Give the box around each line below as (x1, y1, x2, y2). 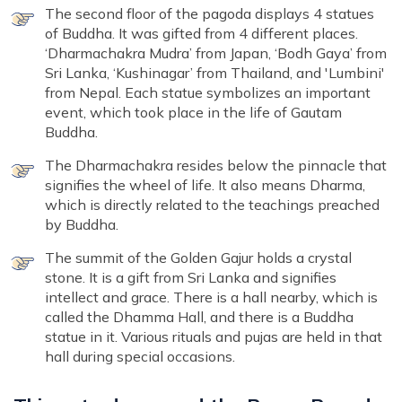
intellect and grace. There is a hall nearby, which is (45, 288, 378, 307)
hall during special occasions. (45, 347, 235, 366)
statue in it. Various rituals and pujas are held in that (45, 328, 382, 346)
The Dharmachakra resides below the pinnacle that (45, 156, 387, 175)
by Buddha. (45, 215, 118, 234)
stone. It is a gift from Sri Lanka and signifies (45, 268, 336, 287)
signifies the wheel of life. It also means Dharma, (45, 176, 365, 195)
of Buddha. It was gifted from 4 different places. (45, 24, 358, 43)
